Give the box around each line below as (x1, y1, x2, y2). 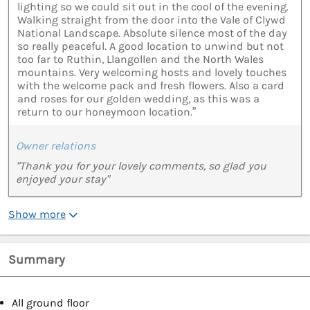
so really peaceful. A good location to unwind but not (17, 39, 284, 53)
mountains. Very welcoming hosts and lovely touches (17, 66, 286, 80)
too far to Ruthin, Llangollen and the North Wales (17, 53, 264, 66)
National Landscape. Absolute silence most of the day (17, 26, 287, 40)
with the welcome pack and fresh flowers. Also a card (17, 79, 284, 93)
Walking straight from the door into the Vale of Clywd (17, 13, 286, 27)
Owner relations (16, 139, 95, 153)
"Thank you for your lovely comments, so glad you (16, 159, 266, 173)
